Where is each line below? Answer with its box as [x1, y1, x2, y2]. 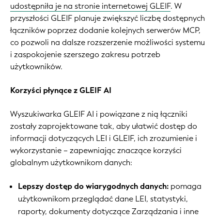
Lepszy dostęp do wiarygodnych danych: [18, 181, 169, 191]
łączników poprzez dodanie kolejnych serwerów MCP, [10, 25, 201, 35]
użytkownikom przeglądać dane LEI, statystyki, [18, 193, 188, 204]
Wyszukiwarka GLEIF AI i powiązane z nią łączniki [10, 108, 187, 119]
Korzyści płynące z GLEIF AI [10, 85, 111, 95]
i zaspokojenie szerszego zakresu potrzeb [10, 49, 160, 60]
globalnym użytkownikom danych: [10, 157, 132, 168]
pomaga [169, 181, 201, 191]
